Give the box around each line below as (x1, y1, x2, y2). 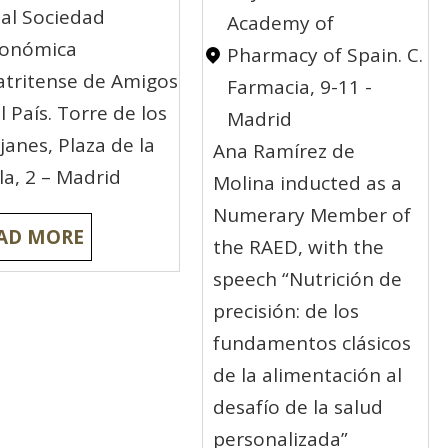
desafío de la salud (213, 394, 384, 421)
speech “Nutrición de (213, 266, 403, 293)
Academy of (227, 10, 335, 37)
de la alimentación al (213, 362, 403, 389)
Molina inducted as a (213, 170, 403, 197)
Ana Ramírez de (213, 138, 356, 165)
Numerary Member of (213, 202, 412, 229)
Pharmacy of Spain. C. (227, 42, 424, 69)
